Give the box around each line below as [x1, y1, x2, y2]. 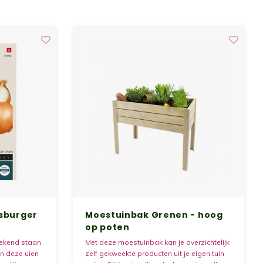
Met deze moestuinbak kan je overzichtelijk [85, 238, 230, 247]
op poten [85, 221, 130, 234]
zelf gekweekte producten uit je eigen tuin [85, 249, 225, 258]
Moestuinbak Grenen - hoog [85, 209, 223, 221]
